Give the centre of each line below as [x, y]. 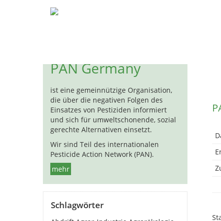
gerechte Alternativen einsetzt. [101, 129]
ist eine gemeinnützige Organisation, [111, 90]
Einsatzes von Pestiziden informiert [109, 110]
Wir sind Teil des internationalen [105, 144]
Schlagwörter [77, 205]
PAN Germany [95, 68]
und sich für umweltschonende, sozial [113, 120]
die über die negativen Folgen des [107, 100]
